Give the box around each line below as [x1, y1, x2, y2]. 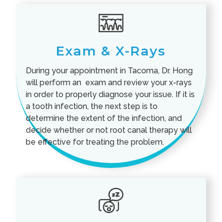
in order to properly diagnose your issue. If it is [26, 89, 195, 99]
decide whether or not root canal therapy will [26, 125, 192, 135]
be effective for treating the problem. [26, 137, 165, 147]
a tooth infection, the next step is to [26, 101, 158, 111]
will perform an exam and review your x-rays [26, 77, 192, 87]
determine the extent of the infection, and [26, 113, 182, 123]
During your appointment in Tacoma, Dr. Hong [26, 65, 193, 75]
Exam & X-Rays [56, 43, 166, 59]
